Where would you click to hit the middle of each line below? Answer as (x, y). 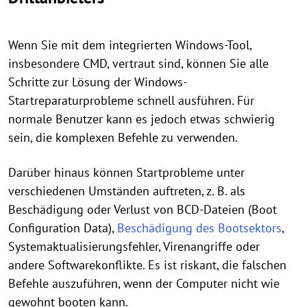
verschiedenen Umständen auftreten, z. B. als (127, 191)
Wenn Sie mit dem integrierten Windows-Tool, (130, 45)
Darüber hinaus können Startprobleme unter (126, 172)
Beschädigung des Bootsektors (199, 228)
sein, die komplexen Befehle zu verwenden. (123, 137)
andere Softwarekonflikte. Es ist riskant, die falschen (147, 265)
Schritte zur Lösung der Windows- (98, 82)
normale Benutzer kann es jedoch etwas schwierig (142, 119)
